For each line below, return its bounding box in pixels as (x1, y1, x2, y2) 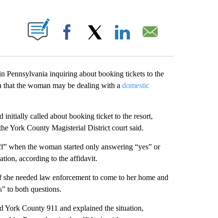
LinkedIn (136, 37, 159, 45)
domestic (122, 81, 149, 90)
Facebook (80, 37, 108, 45)
